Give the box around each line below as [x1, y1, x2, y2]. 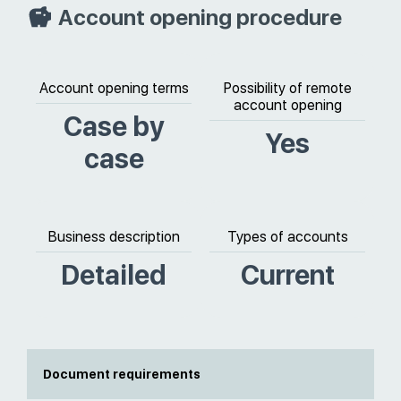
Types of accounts [226, 228, 348, 245]
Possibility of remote [223, 80, 352, 97]
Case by [63, 110, 165, 142]
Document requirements [43, 367, 200, 381]
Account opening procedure [58, 4, 342, 30]
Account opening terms [38, 80, 189, 97]
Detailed [61, 259, 166, 291]
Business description [47, 228, 180, 245]
